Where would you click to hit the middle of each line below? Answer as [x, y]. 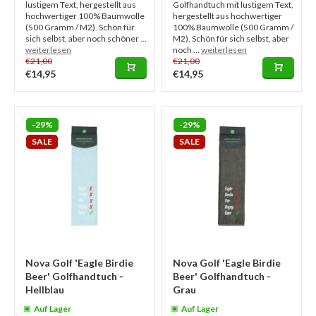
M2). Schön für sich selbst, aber [231, 38]
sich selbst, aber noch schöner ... [86, 38]
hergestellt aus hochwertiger [227, 16]
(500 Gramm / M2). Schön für [80, 27]
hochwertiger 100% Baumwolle [85, 16]
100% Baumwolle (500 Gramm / [233, 27]
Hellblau [45, 290]
